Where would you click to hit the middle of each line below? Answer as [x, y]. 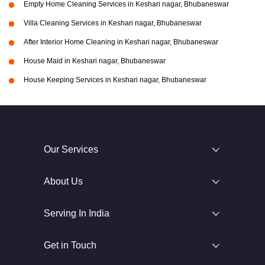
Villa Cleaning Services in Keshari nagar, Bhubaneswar [113, 23]
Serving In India [77, 214]
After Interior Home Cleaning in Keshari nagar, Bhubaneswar [121, 42]
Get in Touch [70, 245]
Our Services [71, 150]
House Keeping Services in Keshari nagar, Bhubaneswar [115, 80]
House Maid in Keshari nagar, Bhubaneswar [95, 61]
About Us [63, 182]
